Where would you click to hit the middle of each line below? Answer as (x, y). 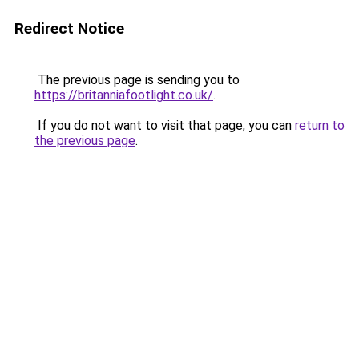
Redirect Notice (69, 28)
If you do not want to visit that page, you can (165, 125)
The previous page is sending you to (137, 80)
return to (320, 125)
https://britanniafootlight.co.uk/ (124, 95)
